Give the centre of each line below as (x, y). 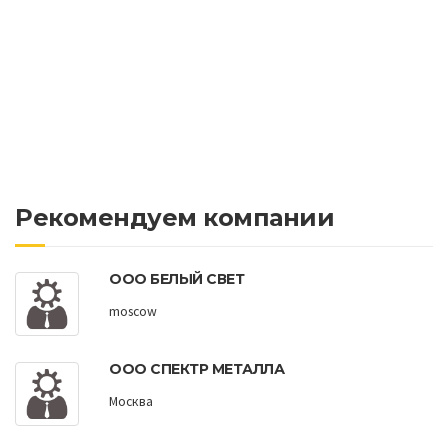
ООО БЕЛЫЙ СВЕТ (176, 279)
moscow (133, 311)
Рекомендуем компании (174, 217)
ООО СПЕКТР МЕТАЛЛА (196, 369)
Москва (131, 401)
